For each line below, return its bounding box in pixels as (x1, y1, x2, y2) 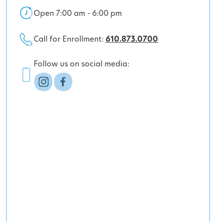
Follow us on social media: (34, 58, 129, 69)
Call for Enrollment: (34, 34, 106, 45)
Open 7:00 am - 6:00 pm (34, 7, 122, 18)
